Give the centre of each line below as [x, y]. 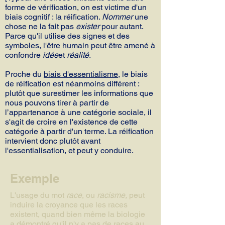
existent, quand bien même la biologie [78, 214]
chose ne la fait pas [40, 26]
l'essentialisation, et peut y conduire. [69, 150]
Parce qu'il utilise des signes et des [67, 36]
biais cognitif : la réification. [53, 17]
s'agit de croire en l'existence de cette [71, 122]
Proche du [24, 74]
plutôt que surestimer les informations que [79, 93]
